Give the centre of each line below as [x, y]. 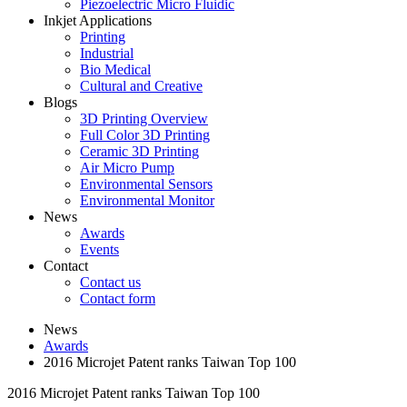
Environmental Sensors [146, 184]
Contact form [118, 298]
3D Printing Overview [144, 118]
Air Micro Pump [127, 167]
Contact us [110, 282]
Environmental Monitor [147, 200]
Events [99, 249]
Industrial [107, 53]
